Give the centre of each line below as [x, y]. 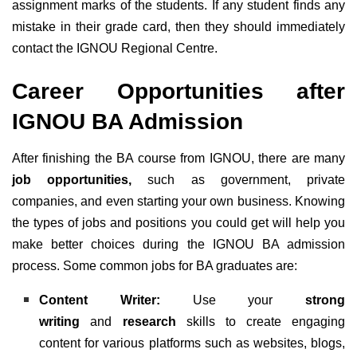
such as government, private [239, 179]
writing [60, 321]
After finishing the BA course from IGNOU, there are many [178, 158]
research [149, 321]
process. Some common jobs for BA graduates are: [155, 265]
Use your [249, 300]
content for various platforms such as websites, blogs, [192, 343]
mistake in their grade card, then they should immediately [178, 27]
